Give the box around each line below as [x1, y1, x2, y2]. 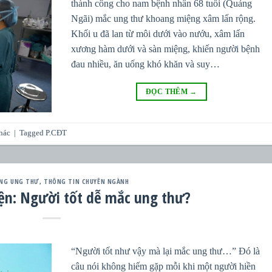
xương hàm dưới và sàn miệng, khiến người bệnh [71, 43, 260, 54]
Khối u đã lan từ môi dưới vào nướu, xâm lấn [71, 28, 245, 39]
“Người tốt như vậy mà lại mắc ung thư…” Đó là [71, 246, 260, 257]
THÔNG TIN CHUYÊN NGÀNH [44, 176, 129, 186]
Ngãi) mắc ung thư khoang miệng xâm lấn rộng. [71, 13, 256, 24]
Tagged [19, 129, 46, 138]
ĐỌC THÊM [146, 87, 190, 96]
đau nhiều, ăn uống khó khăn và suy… [71, 58, 220, 69]
